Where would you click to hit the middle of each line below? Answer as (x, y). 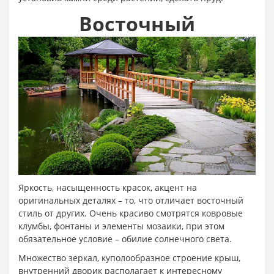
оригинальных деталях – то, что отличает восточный (131, 200)
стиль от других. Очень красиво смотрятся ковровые (131, 213)
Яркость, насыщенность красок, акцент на (108, 187)
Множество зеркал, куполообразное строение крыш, (129, 257)
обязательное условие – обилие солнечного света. (125, 239)
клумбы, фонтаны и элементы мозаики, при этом (121, 226)
